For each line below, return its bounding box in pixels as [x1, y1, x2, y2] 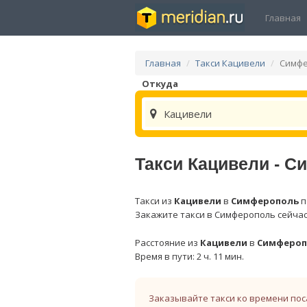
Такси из [135, 195, 174, 207]
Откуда [142, 77, 178, 90]
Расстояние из [135, 236, 200, 249]
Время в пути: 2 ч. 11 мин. [135, 250, 244, 262]
